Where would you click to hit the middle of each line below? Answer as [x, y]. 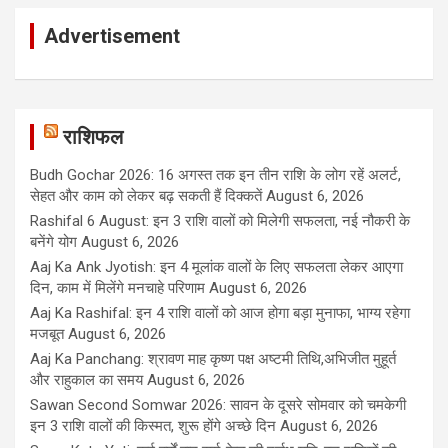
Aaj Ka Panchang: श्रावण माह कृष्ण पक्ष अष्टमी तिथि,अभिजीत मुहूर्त [213, 359]
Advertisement [112, 36]
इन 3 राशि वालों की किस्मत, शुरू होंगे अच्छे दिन [153, 426]
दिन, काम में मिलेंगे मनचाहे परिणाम [117, 288]
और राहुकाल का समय [86, 380]
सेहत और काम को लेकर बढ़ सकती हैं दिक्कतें [146, 196]
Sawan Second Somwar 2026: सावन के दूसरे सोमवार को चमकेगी [218, 405]
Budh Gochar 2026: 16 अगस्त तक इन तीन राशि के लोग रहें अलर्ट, [215, 175]
